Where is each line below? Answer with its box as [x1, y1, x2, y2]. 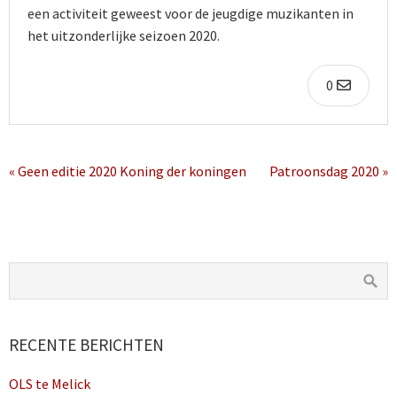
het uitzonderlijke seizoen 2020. [27, 27, 220, 45]
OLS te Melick [9, 375, 90, 393]
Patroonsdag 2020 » [269, 162, 388, 181]
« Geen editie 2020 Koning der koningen [9, 162, 246, 181]
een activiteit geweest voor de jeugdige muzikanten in [27, 4, 354, 23]
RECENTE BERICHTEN [9, 334, 164, 356]
